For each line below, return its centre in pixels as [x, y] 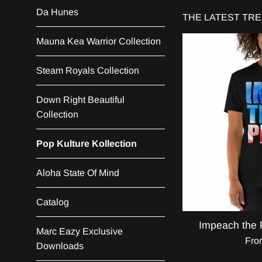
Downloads [60, 246]
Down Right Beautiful [80, 100]
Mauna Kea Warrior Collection [99, 41]
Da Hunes [57, 12]
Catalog [53, 202]
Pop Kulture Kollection [87, 144]
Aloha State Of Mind [78, 173]
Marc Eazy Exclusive [80, 231]
